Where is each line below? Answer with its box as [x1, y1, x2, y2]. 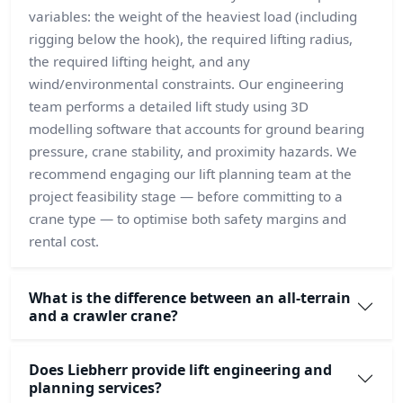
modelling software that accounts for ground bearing [29, 120, 364, 139]
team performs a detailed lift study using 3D [29, 97, 309, 116]
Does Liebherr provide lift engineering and [29, 360, 332, 381]
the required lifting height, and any [29, 52, 250, 71]
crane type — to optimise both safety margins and [29, 210, 346, 228]
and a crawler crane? [29, 306, 178, 327]
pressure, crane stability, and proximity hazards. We [29, 142, 357, 161]
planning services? [29, 378, 162, 399]
